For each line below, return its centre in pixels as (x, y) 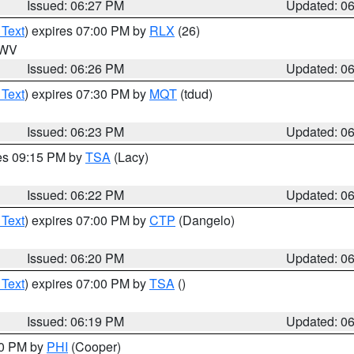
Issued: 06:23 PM (76, 132)
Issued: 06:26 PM (76, 68)
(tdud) (195, 94)
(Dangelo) (205, 220)
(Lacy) (130, 157)
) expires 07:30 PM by (87, 94)
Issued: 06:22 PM (76, 195)
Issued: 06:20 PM (76, 258)
